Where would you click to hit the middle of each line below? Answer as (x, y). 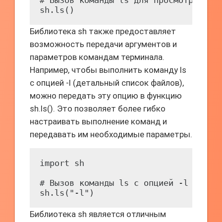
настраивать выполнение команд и (98, 121)
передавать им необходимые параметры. (111, 134)
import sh (62, 163)
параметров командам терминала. (97, 57)
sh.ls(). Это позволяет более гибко (98, 109)
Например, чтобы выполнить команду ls (108, 70)
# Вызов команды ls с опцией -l (114, 183)
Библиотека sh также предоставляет (103, 31)
